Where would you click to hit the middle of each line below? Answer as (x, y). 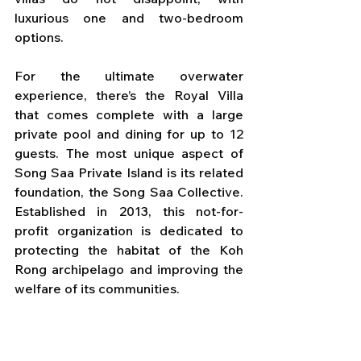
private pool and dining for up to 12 (129, 133)
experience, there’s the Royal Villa (129, 95)
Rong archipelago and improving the (129, 269)
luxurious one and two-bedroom (129, 17)
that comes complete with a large (129, 114)
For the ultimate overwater (129, 75)
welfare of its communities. (97, 288)
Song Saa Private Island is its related (129, 172)
